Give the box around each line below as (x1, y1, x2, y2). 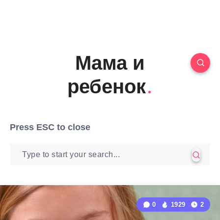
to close (55, 122, 90, 132)
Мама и (75, 52, 145, 74)
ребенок (67, 76, 146, 97)
